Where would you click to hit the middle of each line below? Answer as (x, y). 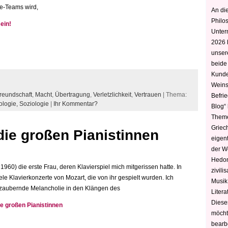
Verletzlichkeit (112, 94)
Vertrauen (148, 94)
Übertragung (73, 94)
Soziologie (34, 104)
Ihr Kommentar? (76, 104)
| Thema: (174, 94)
